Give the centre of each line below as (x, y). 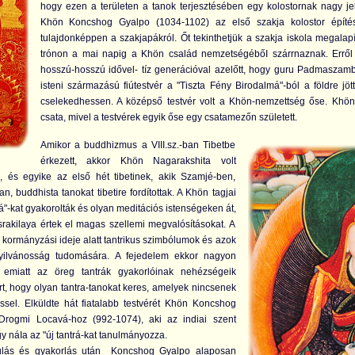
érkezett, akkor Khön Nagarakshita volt (138, 161)
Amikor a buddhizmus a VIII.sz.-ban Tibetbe (138, 145)
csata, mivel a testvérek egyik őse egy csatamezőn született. (168, 117)
